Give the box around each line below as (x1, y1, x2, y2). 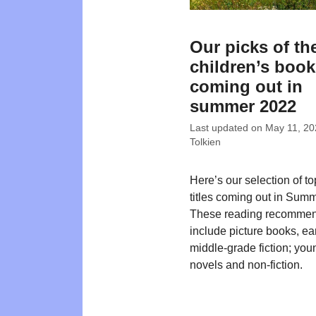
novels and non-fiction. (190, 258, 303, 271)
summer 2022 (190, 97, 296, 116)
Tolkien (190, 136, 221, 147)
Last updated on (190, 122, 265, 133)
